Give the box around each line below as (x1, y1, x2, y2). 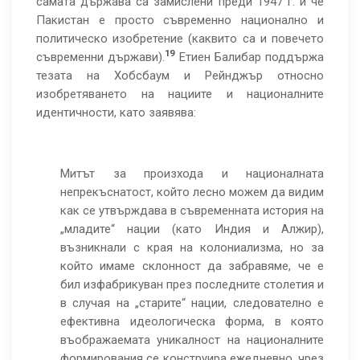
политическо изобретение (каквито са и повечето (36, 31, 324, 46)
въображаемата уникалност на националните (60, 333, 324, 347)
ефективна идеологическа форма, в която (60, 314, 324, 329)
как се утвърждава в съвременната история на (60, 203, 324, 218)
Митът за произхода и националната (60, 166, 324, 181)
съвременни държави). (36, 50, 166, 64)
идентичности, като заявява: (36, 105, 196, 120)
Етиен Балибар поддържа (174, 50, 324, 64)
